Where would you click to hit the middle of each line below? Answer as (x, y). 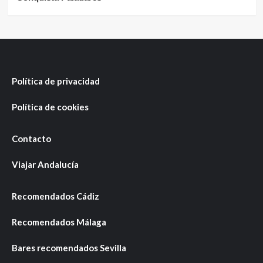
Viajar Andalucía (45, 165)
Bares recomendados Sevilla (69, 248)
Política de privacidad (56, 81)
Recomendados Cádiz (55, 196)
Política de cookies (50, 107)
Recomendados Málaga (59, 222)
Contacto (31, 139)
